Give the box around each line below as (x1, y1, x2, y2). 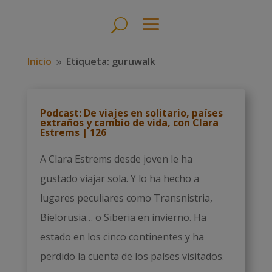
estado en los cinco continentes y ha (39, 230, 204, 243)
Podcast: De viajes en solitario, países (39, 106, 223, 120)
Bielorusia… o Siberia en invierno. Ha (39, 211, 206, 224)
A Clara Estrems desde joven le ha (39, 152, 192, 166)
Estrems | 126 (39, 126, 106, 139)
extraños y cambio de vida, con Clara (39, 116, 219, 129)
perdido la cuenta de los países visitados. (39, 250, 224, 263)
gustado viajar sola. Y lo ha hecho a (39, 172, 199, 185)
